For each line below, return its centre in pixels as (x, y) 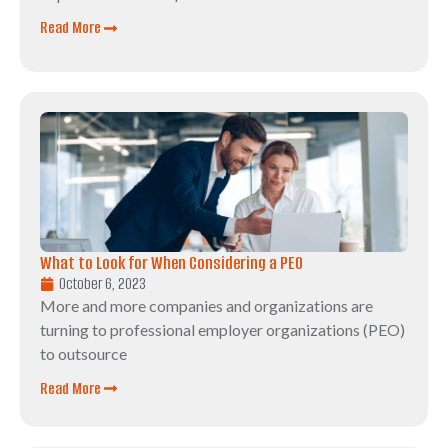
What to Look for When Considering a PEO (171, 263)
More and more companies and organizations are (206, 306)
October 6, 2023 (102, 284)
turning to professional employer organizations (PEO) (222, 330)
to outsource (83, 354)
